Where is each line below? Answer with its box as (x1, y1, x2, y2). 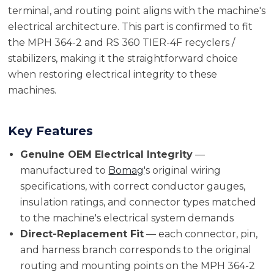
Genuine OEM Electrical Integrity (20, 149, 193, 161)
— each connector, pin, (144, 228, 258, 240)
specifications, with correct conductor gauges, (20, 180, 246, 193)
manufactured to (20, 165, 109, 177)
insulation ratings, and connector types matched (20, 196, 257, 209)
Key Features (7, 124, 93, 139)
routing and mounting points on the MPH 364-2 (20, 260, 256, 272)
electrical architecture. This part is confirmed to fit (7, 21, 253, 33)
